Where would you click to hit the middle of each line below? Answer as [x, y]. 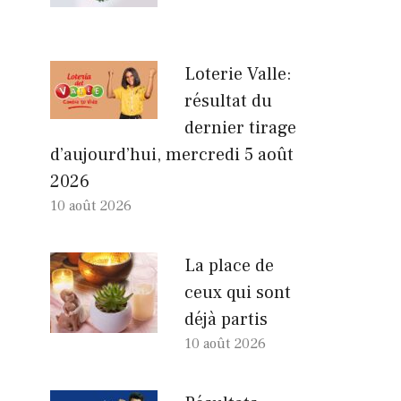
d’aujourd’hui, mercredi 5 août [172, 154]
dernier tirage [240, 128]
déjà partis [226, 319]
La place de [229, 265]
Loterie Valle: [238, 74]
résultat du [228, 101]
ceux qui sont [238, 292]
